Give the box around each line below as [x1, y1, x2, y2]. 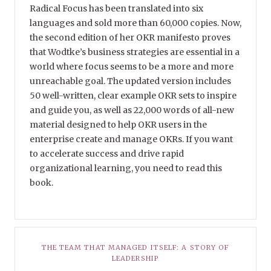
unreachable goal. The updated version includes [30, 76, 231, 87]
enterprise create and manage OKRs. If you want [30, 134, 233, 145]
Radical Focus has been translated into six [30, 3, 203, 15]
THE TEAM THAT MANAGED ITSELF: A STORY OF [41, 243, 230, 252]
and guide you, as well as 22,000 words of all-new [30, 105, 234, 116]
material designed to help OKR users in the [30, 119, 207, 131]
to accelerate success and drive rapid [30, 148, 184, 160]
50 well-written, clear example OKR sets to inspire [30, 90, 237, 102]
